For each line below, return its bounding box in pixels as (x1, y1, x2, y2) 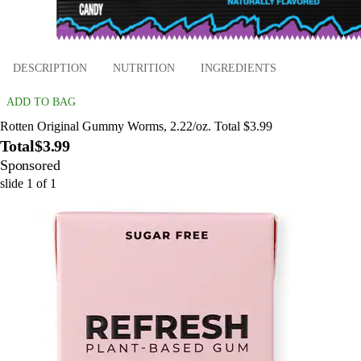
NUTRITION (113, 62, 175, 75)
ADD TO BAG (6, 95, 76, 108)
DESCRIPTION (13, 62, 87, 75)
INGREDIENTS (201, 62, 276, 75)
